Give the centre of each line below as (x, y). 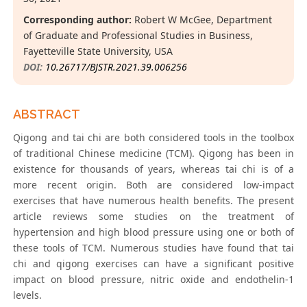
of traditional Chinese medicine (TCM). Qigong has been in (153, 153)
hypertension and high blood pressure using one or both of (153, 232)
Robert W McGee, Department (202, 20)
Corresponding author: (78, 20)
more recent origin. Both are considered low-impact (153, 185)
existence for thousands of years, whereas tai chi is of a (153, 169)
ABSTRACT (47, 114)
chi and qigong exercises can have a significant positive (153, 264)
